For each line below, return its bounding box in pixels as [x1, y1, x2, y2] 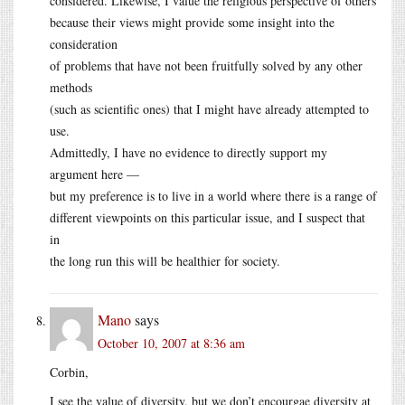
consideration [50, 34, 118, 52]
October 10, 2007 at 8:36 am [98, 334, 245, 352]
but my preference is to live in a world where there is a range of [50, 186, 377, 204]
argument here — [50, 165, 139, 183]
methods [50, 78, 92, 96]
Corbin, [50, 363, 89, 381]
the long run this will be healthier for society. [50, 251, 280, 269]
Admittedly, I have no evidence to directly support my [50, 143, 327, 161]
